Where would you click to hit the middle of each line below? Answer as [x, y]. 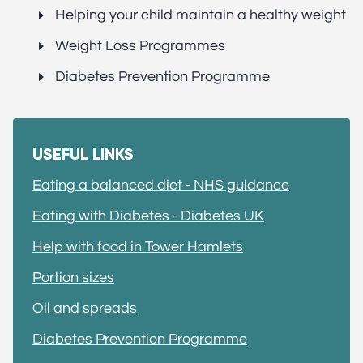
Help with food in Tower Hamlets [138, 247]
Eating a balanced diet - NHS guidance [161, 185]
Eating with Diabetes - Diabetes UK [148, 216]
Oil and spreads [85, 308]
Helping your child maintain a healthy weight [201, 15]
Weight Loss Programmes [140, 46]
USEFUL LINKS [83, 154]
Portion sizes [73, 278]
